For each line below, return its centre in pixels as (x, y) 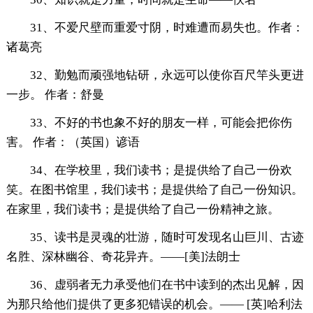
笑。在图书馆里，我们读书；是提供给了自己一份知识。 (154, 190)
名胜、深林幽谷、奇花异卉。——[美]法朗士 (123, 257)
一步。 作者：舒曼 (55, 95)
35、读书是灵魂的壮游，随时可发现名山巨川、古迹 (167, 238)
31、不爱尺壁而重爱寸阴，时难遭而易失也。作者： (167, 28)
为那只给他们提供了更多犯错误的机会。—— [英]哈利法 (154, 305)
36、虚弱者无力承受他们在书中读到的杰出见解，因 (167, 285)
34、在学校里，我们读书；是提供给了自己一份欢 (161, 170)
